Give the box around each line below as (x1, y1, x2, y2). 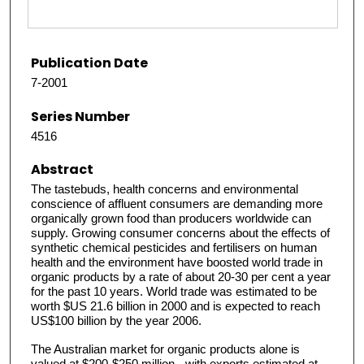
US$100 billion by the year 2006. (31, 313, 201, 327)
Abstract (31, 159, 93, 179)
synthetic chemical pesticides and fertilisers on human (31, 240, 317, 254)
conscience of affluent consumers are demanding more (31, 196, 323, 210)
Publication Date (31, 54, 148, 73)
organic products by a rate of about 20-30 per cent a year (31, 269, 331, 284)
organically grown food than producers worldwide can (31, 210, 311, 225)
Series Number (31, 106, 130, 126)
